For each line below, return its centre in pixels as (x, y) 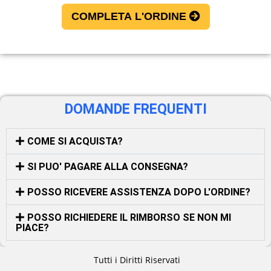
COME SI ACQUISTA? (75, 141)
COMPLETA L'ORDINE (130, 17)
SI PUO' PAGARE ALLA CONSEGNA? (108, 166)
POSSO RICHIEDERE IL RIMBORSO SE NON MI (129, 217)
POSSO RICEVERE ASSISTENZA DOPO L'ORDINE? (139, 192)
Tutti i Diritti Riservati (135, 260)
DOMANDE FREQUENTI (135, 109)
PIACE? (32, 227)
